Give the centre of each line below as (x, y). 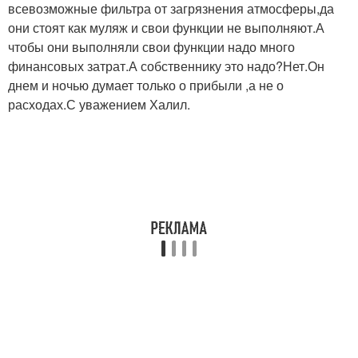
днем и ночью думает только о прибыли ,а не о (146, 85)
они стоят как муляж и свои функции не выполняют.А (166, 28)
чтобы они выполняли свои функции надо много (151, 47)
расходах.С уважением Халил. (99, 104)
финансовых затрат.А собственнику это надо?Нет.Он (166, 66)
